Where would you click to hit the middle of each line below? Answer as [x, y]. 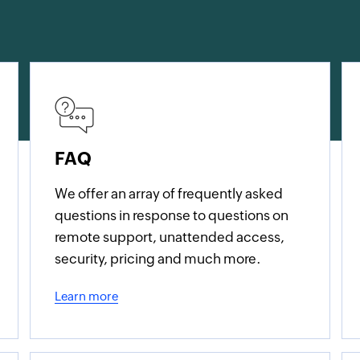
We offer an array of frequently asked [168, 194]
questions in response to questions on [171, 215]
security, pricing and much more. [157, 259]
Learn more [86, 296]
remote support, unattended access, [169, 237]
